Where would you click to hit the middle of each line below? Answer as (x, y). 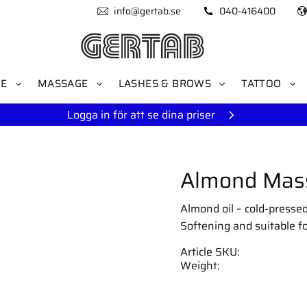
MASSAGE (63, 84)
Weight (198, 265)
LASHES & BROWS (165, 84)
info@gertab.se (147, 11)
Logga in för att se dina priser (141, 115)
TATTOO (261, 84)
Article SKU (208, 251)
